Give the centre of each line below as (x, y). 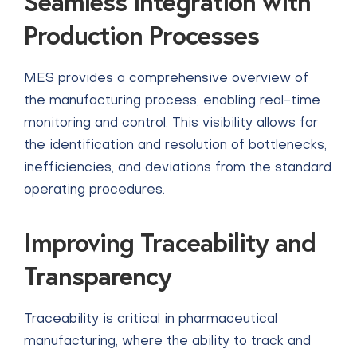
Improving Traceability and (170, 242)
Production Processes (141, 35)
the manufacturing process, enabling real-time (172, 101)
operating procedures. (94, 190)
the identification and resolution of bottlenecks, (175, 146)
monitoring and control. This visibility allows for (171, 124)
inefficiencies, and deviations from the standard (178, 168)
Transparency (98, 276)
